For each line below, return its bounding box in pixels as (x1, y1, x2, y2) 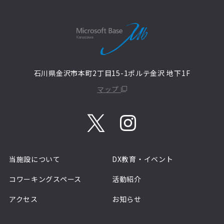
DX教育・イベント (112, 154, 173, 164)
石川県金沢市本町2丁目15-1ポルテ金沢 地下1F (33, 68, 190, 78)
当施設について (8, 154, 60, 164)
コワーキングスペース (8, 174, 81, 184)
